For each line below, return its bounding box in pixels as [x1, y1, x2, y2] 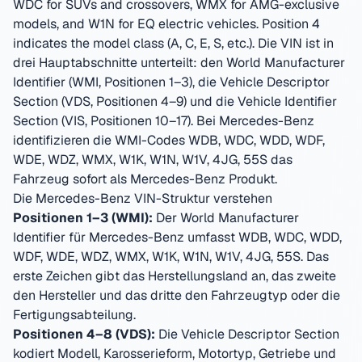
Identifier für [13, 229, 89, 246]
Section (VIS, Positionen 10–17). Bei [13, 112, 216, 129]
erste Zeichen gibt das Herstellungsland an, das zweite [13, 267, 336, 284]
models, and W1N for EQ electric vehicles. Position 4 [13, 15, 320, 32]
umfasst [184, 229, 238, 246]
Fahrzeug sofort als [13, 170, 130, 187]
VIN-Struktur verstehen [131, 190, 272, 207]
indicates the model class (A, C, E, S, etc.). [13, 35, 255, 52]
